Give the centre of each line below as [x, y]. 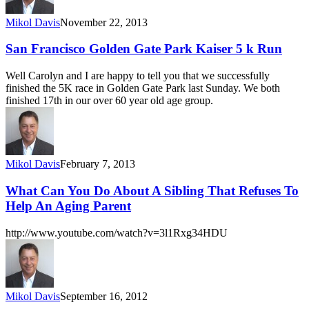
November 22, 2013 [104, 22]
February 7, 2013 [98, 164]
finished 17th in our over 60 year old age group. [109, 101]
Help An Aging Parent [68, 206]
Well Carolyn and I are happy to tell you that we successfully [138, 76]
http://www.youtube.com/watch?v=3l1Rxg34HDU [117, 232]
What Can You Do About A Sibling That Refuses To [152, 190]
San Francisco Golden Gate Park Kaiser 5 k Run [144, 49]
